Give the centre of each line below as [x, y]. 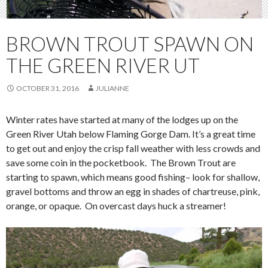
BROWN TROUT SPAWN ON [130, 43]
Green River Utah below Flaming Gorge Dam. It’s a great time [131, 133]
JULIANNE [112, 88]
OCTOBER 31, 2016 [48, 88]
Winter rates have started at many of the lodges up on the [122, 119]
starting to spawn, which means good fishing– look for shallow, [133, 176]
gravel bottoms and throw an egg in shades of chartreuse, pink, [133, 191]
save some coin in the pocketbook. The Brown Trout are [121, 162]
